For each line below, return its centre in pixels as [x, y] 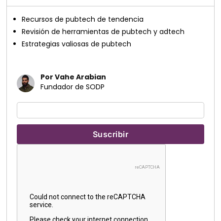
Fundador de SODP [73, 87]
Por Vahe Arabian [74, 77]
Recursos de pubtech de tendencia [83, 19]
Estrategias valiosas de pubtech [77, 44]
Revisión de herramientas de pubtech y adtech [103, 32]
